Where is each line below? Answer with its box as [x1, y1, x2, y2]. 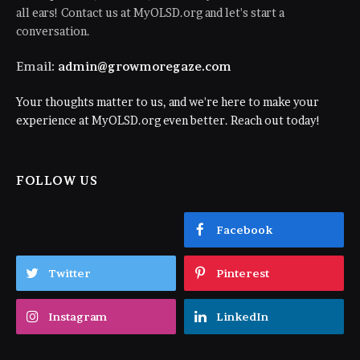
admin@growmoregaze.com [58, 59, 231, 73]
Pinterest [216, 266, 269, 280]
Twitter [48, 266, 91, 280]
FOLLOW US [16, 172, 98, 188]
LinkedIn [216, 309, 268, 323]
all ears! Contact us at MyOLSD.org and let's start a [16, 5, 284, 19]
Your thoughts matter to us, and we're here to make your [16, 94, 319, 108]
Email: [16, 59, 55, 73]
